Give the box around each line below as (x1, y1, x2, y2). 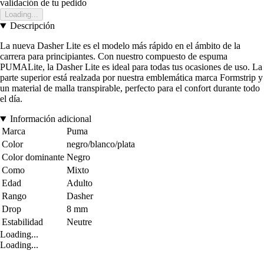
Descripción (9, 21, 55, 31)
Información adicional (9, 114, 91, 124)
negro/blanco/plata (67, 139, 135, 150)
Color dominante (2, 152, 64, 163)
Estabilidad (2, 217, 43, 227)
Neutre (67, 217, 92, 227)
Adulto (67, 178, 93, 189)
